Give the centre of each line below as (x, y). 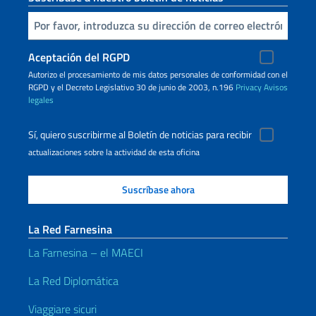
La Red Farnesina (70, 229)
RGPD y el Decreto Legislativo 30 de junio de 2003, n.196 (132, 87)
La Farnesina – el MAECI (86, 252)
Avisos (276, 87)
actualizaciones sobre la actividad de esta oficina (114, 152)
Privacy (249, 87)
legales (41, 99)
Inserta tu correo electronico (35, 24)
